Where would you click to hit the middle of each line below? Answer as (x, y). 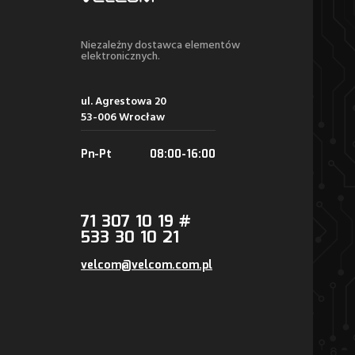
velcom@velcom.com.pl (147, 265)
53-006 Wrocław (123, 118)
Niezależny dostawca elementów (160, 46)
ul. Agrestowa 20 (124, 102)
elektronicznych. (120, 57)
